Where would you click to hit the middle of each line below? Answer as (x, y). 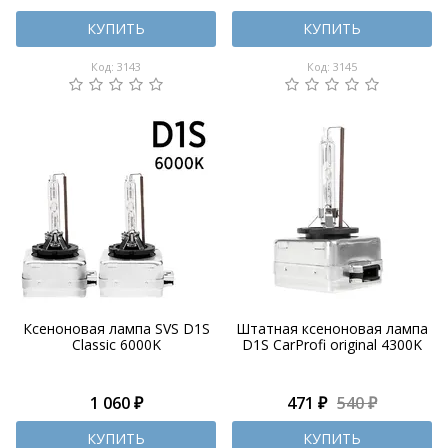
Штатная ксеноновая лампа (332, 328)
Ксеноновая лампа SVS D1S (116, 328)
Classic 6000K (116, 344)
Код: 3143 (116, 66)
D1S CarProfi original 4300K (332, 344)
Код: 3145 (332, 66)
